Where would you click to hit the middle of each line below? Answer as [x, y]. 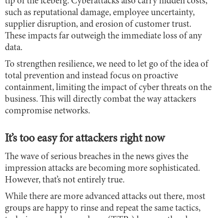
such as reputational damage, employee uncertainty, [100, 13]
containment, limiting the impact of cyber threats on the [108, 88]
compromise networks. [47, 111]
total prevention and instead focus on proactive [91, 76]
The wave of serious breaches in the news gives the [97, 157]
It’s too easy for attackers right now [85, 139]
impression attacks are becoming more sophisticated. [102, 168]
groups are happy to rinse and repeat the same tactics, [103, 208]
